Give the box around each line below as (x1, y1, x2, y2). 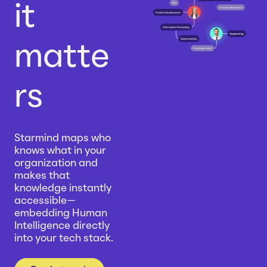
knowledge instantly (14, 184, 111, 193)
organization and (14, 159, 98, 168)
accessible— (14, 196, 76, 206)
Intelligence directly (14, 221, 110, 231)
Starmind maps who (14, 133, 111, 143)
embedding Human (14, 209, 107, 218)
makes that (14, 171, 70, 181)
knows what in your (14, 146, 106, 156)
